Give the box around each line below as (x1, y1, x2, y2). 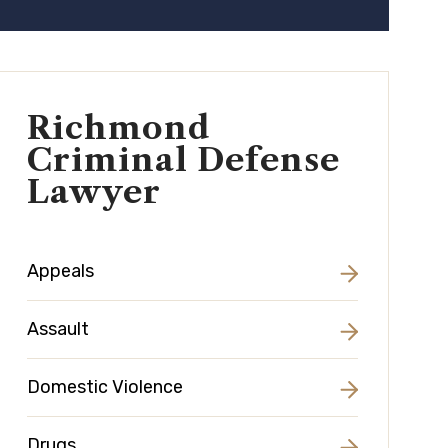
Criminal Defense (27, 140, 341, 179)
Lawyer (27, 172, 162, 211)
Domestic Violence (27, 376, 184, 398)
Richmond (27, 108, 212, 147)
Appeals (27, 260, 95, 282)
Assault (27, 318, 90, 340)
